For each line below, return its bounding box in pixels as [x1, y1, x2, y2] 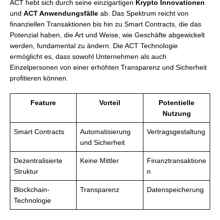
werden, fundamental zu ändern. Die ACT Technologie [10, 42, 178, 50]
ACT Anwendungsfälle [24, 9, 98, 17]
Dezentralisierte [14, 157, 62, 165]
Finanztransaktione [147, 157, 206, 165]
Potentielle [159, 99, 194, 107]
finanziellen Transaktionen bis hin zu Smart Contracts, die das [10, 20, 201, 28]
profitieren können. [10, 74, 68, 82]
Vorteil [99, 99, 120, 107]
